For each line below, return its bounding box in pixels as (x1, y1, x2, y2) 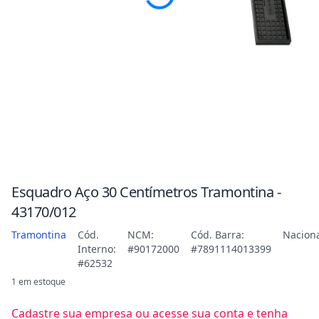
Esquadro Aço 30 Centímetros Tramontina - (11, 182, 281, 202)
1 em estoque (11, 276, 66, 288)
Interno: (78, 242, 116, 256)
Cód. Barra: (191, 228, 244, 241)
